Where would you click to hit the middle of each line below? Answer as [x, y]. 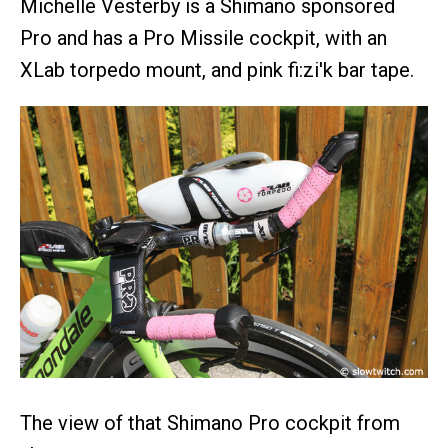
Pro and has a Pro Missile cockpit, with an [203, 38]
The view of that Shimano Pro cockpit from [210, 423]
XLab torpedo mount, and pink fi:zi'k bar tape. [217, 70]
